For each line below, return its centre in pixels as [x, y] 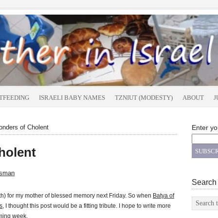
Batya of [163, 196]
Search [204, 182]
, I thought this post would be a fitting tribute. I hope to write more [87, 206]
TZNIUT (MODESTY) [144, 98]
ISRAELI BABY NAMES [72, 98]
